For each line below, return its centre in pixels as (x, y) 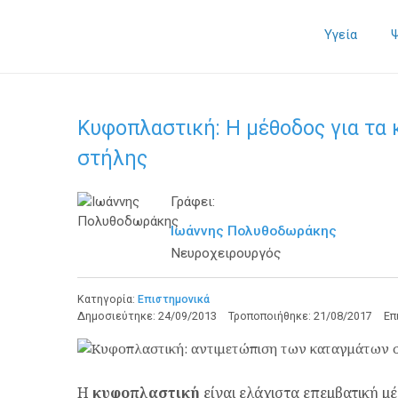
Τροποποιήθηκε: (271, 316)
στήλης (112, 159)
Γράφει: (193, 202)
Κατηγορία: (107, 299)
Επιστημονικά (174, 299)
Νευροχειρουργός (226, 253)
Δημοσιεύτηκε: (118, 316)
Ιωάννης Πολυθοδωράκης (254, 231)
